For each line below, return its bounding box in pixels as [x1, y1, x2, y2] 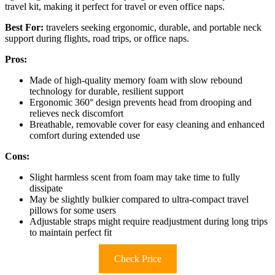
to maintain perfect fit [29, 227, 112, 238]
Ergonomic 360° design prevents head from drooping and [29, 96, 252, 107]
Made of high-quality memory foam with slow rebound [29, 74, 242, 85]
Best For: [5, 21, 44, 33]
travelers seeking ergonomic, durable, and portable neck [44, 21, 261, 33]
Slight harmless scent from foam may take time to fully [29, 171, 240, 182]
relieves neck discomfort [29, 107, 123, 118]
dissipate [29, 182, 63, 193]
